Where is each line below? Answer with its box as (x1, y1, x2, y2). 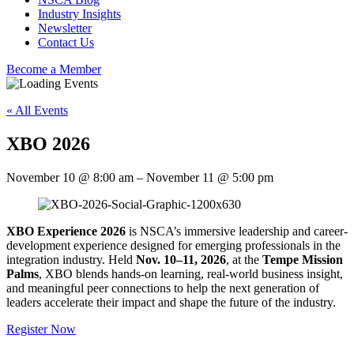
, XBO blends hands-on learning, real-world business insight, (39, 266, 343, 281)
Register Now (6, 322, 76, 336)
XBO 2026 (6, 133, 90, 154)
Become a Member (6, 62, 101, 76)
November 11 (146, 170, 217, 184)
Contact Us (38, 36, 94, 49)
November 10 (6, 170, 78, 184)
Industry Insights (38, 7, 121, 21)
